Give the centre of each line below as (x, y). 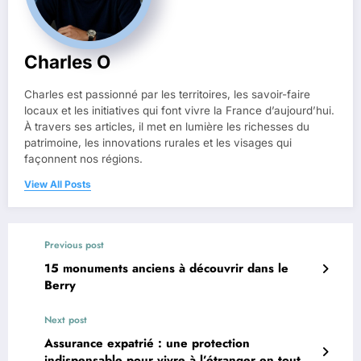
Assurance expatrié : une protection (147, 344)
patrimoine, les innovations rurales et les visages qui (158, 143)
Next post (66, 320)
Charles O (67, 62)
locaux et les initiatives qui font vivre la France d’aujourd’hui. (179, 111)
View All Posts (58, 185)
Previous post (74, 245)
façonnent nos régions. (83, 159)
